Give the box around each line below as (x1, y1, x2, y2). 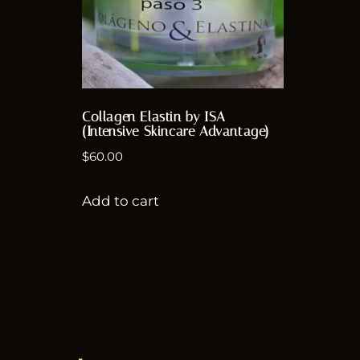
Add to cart (82, 192, 159, 209)
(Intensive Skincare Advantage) (82, 122, 270, 139)
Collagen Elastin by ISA (82, 108, 226, 125)
